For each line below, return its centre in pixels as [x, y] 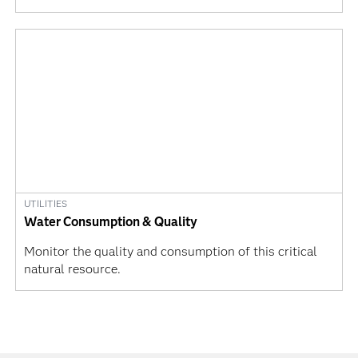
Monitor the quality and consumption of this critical [170, 252]
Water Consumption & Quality [110, 222]
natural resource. [72, 269]
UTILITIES [45, 204]
